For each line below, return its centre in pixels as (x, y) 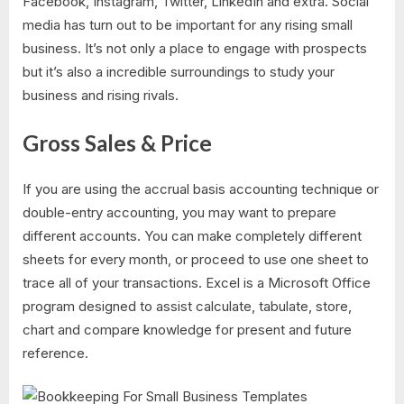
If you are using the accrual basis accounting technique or (201, 188)
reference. (55, 353)
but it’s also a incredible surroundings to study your (179, 71)
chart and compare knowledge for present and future (187, 329)
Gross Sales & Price (117, 143)
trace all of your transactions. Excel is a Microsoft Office (197, 282)
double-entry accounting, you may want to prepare (179, 212)
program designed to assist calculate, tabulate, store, (187, 306)
